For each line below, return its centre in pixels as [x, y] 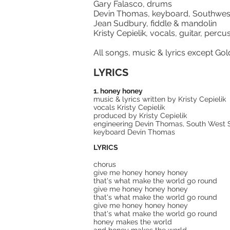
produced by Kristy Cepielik [140, 116]
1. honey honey [118, 91]
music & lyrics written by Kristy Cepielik [160, 99]
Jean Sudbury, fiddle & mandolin [155, 23]
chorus [105, 164]
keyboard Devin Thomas [134, 132]
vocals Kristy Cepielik [129, 107]
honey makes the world [133, 222]
